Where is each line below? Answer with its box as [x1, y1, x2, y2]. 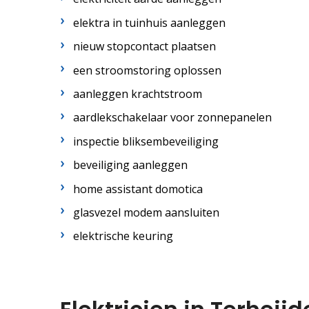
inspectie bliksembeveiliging [73, 133, 219, 149]
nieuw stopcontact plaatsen [73, 39, 217, 54]
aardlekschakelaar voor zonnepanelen [73, 110, 272, 126]
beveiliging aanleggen [73, 157, 188, 173]
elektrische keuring [73, 228, 174, 244]
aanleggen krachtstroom [73, 86, 203, 101]
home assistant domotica [73, 181, 203, 197]
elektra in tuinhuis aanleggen [73, 14, 226, 30]
